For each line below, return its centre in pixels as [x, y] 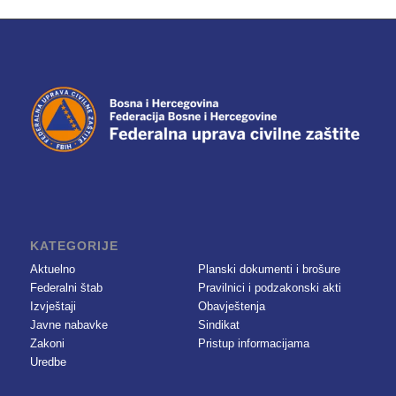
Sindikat [218, 325]
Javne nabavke [69, 325]
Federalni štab [66, 288]
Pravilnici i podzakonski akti [269, 288]
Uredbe [48, 362]
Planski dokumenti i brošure [269, 270]
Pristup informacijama [253, 344]
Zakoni [47, 344]
